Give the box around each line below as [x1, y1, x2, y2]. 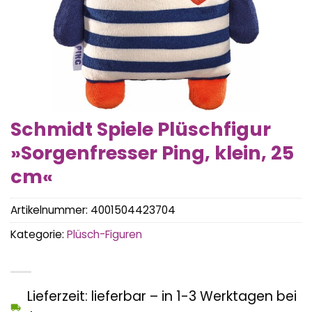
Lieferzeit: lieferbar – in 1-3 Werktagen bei [27, 287, 297, 306]
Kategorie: [10, 227, 67, 242]
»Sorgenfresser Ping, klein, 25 [10, 140, 294, 166]
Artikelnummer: [10, 203, 91, 218]
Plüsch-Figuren [67, 227, 142, 242]
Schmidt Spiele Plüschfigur [10, 116, 271, 142]
